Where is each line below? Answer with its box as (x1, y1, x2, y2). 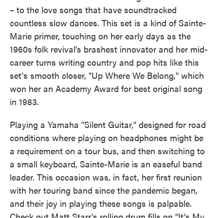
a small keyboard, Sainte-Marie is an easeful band (10, 158, 202, 170)
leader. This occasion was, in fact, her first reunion (10, 171, 202, 183)
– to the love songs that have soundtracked (10, 3, 177, 16)
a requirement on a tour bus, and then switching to (10, 145, 205, 157)
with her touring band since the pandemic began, (10, 184, 198, 196)
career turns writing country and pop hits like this (10, 56, 199, 68)
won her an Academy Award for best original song (10, 82, 202, 94)
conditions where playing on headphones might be (10, 131, 203, 144)
